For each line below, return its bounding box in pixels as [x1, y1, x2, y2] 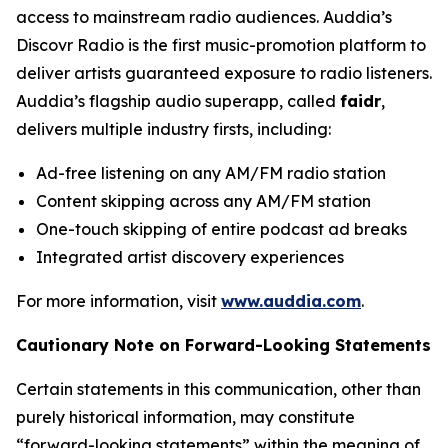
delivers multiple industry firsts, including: [16, 119, 331, 139]
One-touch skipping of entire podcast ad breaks [36, 219, 407, 239]
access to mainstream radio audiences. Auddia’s [16, 7, 392, 27]
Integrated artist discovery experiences [36, 247, 344, 267]
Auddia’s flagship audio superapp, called [16, 91, 340, 111]
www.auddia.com [221, 291, 361, 311]
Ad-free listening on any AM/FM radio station [36, 163, 386, 183]
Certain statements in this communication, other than [16, 379, 421, 399]
